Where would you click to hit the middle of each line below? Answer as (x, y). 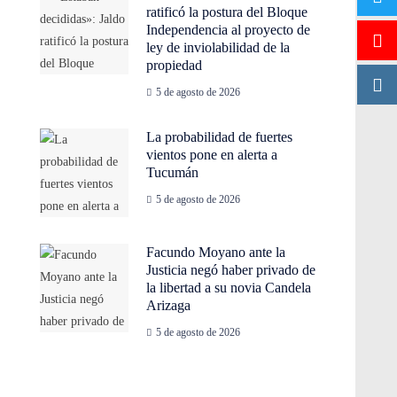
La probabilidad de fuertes (220, 137)
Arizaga (169, 305)
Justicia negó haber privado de (231, 270)
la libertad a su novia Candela (229, 288)
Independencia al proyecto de (229, 30)
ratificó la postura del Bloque (227, 12)
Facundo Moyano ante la (216, 252)
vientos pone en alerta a (212, 155)
